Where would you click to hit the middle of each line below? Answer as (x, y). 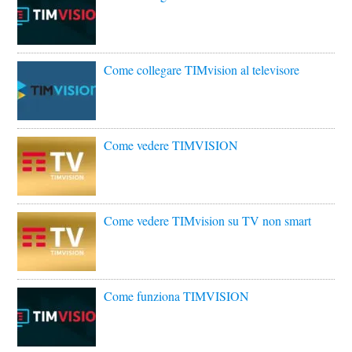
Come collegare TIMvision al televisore (202, 69)
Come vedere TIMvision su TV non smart (208, 220)
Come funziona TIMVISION (177, 295)
